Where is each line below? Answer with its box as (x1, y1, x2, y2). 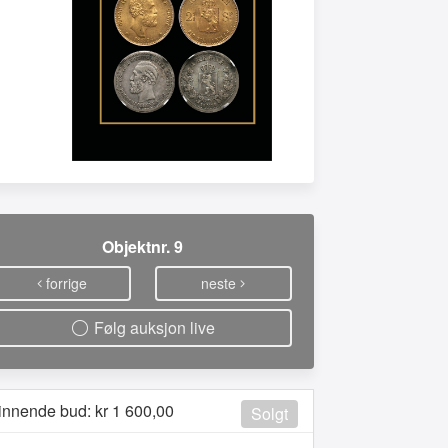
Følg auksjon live (90, 316, 216, 339)
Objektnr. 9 (102, 235, 184, 258)
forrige (45, 273, 87, 293)
